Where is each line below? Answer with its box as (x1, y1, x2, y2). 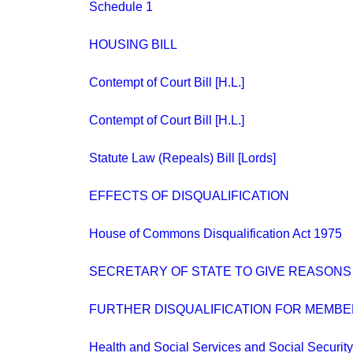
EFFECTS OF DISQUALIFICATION (89, 189, 289, 203)
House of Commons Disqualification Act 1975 (89, 227, 342, 240)
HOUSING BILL (89, 38, 177, 51)
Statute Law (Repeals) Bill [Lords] (89, 151, 276, 165)
